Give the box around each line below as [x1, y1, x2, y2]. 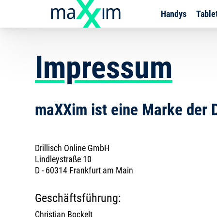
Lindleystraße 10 [35, 154, 92, 164]
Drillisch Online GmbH [35, 143, 109, 153]
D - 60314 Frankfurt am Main [35, 165, 133, 175]
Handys [160, 9, 186, 19]
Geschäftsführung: [35, 191, 121, 205]
